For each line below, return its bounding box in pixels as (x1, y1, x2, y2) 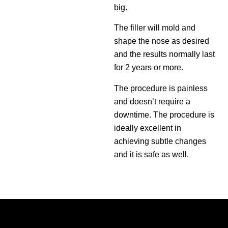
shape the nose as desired (114, 37, 209, 46)
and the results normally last (114, 50, 215, 59)
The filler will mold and (114, 23, 195, 33)
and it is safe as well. (114, 150, 189, 159)
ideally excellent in (114, 123, 181, 132)
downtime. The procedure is (114, 110, 214, 119)
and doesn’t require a (114, 97, 190, 106)
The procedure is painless (114, 83, 208, 93)
